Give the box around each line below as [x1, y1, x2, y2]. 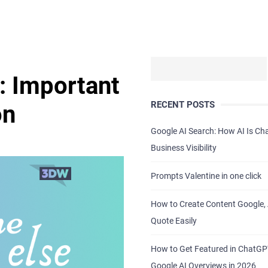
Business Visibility [150, 143, 217, 153]
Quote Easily [150, 216, 197, 226]
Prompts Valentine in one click [150, 171, 261, 181]
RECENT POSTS [150, 99, 215, 110]
